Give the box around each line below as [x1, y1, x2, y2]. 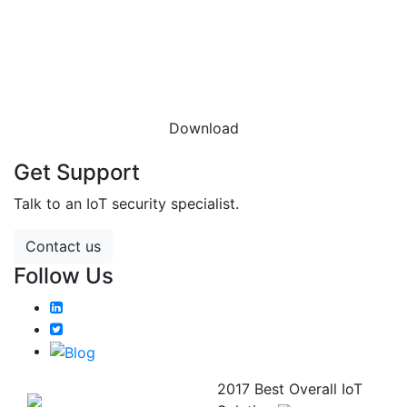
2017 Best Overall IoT [217, 379, 362, 398]
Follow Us [14, 263, 114, 289]
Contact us [25, 237, 101, 255]
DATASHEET [173, 80, 239, 94]
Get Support [14, 159, 140, 185]
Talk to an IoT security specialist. [14, 194, 239, 213]
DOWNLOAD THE [86, 32, 321, 67]
